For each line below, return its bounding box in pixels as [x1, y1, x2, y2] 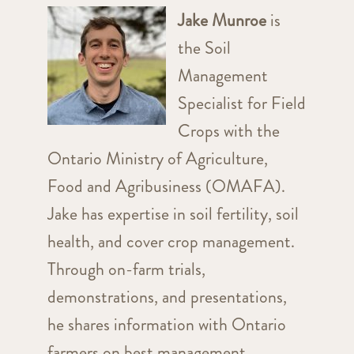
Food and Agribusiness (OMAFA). [47, 174, 285, 199]
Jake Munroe [177, 8, 266, 33]
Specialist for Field [177, 91, 306, 116]
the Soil [177, 36, 231, 61]
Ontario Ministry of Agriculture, [47, 146, 268, 171]
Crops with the [177, 119, 280, 144]
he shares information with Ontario [47, 312, 286, 337]
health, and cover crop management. [47, 229, 295, 254]
